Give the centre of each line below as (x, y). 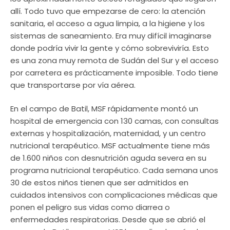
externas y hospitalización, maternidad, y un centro (108, 133)
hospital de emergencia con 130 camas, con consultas (114, 121)
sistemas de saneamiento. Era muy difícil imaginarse (111, 35)
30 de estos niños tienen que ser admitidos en (99, 183)
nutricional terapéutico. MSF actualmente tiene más (110, 146)
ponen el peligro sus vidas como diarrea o (90, 207)
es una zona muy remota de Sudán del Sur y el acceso (114, 60)
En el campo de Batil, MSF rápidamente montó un (104, 109)
